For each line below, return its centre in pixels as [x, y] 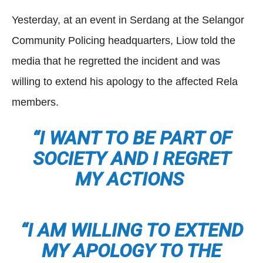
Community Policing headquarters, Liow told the [124, 41]
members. [35, 102]
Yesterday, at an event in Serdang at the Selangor [128, 20]
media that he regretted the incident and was [116, 61]
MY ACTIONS [129, 179]
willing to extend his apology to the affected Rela [125, 82]
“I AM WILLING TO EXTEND [131, 230]
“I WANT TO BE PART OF [131, 138]
